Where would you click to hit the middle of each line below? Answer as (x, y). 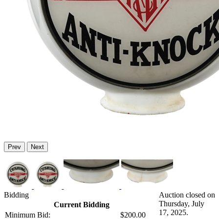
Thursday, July (182, 204)
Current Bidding (81, 205)
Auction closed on (187, 195)
